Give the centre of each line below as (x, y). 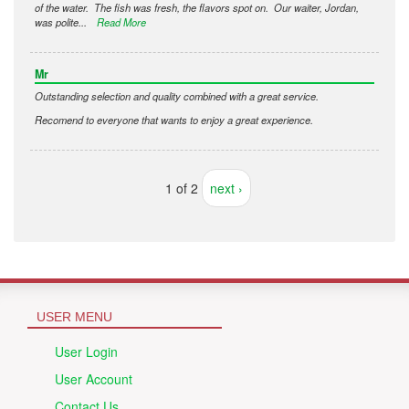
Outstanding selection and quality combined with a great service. (177, 96)
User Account (94, 379)
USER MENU (74, 317)
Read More (121, 22)
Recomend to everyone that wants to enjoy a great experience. (174, 120)
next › (226, 189)
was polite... (62, 22)
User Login (86, 352)
